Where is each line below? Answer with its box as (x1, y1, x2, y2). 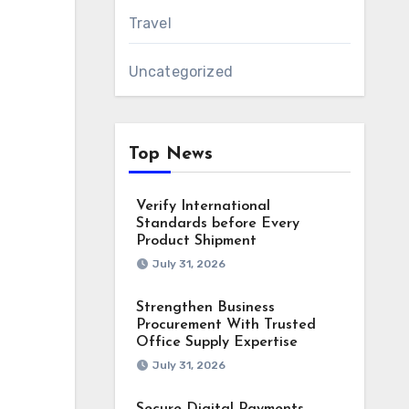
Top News (128, 145, 213, 163)
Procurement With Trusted (135, 318, 316, 332)
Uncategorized (128, 63, 234, 80)
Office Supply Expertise (135, 335, 298, 350)
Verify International (135, 199, 270, 214)
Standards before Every (135, 216, 299, 231)
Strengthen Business (135, 300, 275, 315)
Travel (128, 15, 172, 32)
